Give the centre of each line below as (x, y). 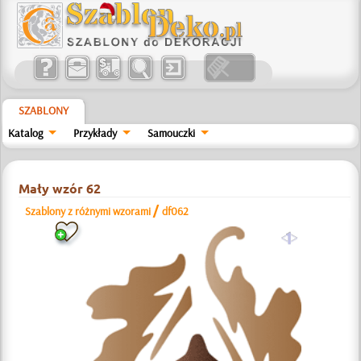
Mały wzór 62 (60, 188)
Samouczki (171, 133)
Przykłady (95, 133)
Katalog (26, 133)
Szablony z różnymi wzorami (88, 211)
